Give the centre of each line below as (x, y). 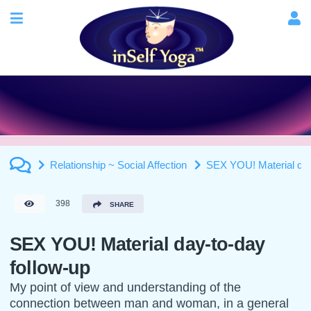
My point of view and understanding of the (125, 287)
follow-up (50, 267)
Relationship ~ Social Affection (119, 165)
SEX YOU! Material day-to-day (137, 244)
